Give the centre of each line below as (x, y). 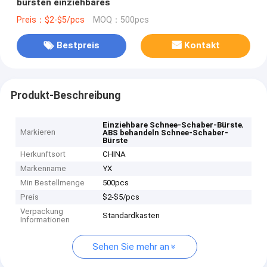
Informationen (45, 220)
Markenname (44, 169)
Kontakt (202, 46)
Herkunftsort (43, 154)
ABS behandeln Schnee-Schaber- (166, 133)
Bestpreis (78, 46)
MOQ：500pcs (121, 20)
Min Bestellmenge (53, 183)
